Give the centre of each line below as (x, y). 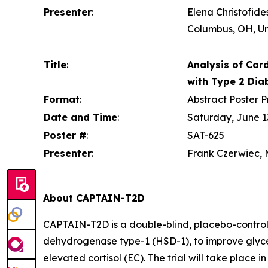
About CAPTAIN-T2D (94, 198)
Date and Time (80, 117)
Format (62, 99)
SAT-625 (206, 135)
